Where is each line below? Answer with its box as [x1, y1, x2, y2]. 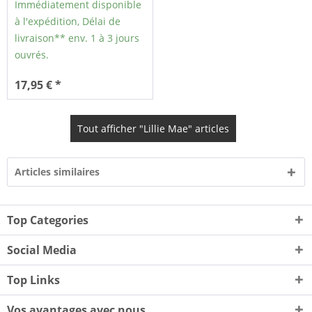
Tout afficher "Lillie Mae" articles [77, 122, 229, 136]
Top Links [7, 272, 60, 288]
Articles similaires [15, 165, 100, 179]
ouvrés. [15, 48, 49, 62]
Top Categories [7, 212, 88, 228]
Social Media [7, 242, 77, 258]
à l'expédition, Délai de [15, 15, 121, 29]
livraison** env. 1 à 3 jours [15, 31, 140, 45]
